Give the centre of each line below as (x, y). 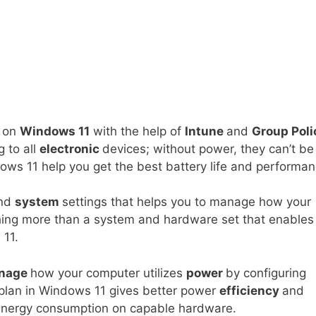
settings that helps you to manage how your (187, 202)
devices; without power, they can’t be (208, 148)
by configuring (266, 273)
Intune (206, 131)
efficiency (251, 290)
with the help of (137, 131)
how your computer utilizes (108, 273)
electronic (71, 148)
